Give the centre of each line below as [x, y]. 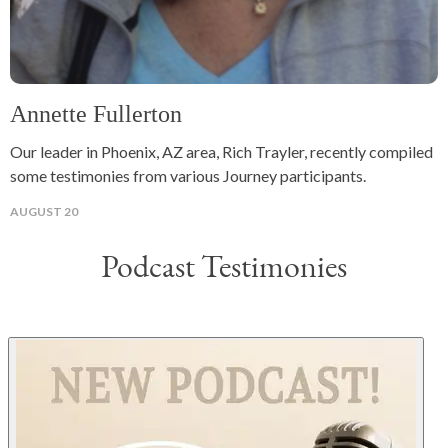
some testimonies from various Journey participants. [188, 175]
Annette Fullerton [96, 113]
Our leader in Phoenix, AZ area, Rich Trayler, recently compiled [221, 151]
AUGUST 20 [44, 211]
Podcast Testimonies [224, 268]
